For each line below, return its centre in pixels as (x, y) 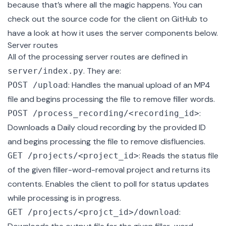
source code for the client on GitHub (129, 19)
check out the (35, 19)
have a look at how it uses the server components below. (113, 33)
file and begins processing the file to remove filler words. (111, 99)
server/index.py (45, 71)
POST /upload (38, 85)
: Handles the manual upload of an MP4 (139, 85)
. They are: (102, 71)
